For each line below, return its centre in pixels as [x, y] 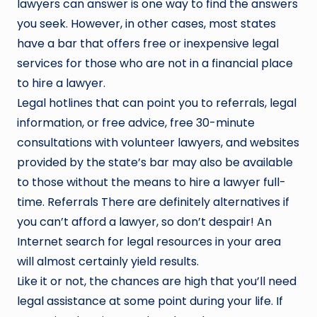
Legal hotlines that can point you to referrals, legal [157, 103]
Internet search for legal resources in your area [149, 241]
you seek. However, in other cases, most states [146, 23]
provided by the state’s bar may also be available [155, 162]
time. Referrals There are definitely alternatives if [153, 202]
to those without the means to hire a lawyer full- [151, 182]
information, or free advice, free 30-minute [136, 122]
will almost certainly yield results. [108, 261]
